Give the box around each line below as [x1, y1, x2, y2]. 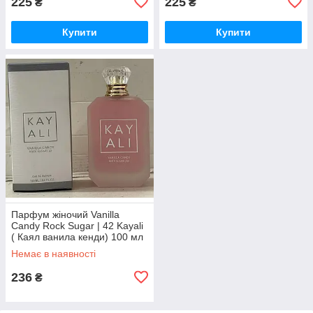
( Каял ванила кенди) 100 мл [11, 231, 143, 242]
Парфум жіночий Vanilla [11, 208, 119, 220]
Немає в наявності [11, 247, 96, 259]
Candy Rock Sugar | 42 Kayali [11, 219, 143, 231]
